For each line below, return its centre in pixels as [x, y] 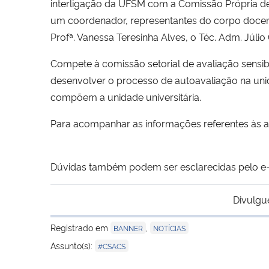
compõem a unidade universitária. [126, 96]
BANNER [128, 228]
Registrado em [80, 227]
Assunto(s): [73, 245]
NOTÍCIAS [169, 228]
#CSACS [112, 246]
